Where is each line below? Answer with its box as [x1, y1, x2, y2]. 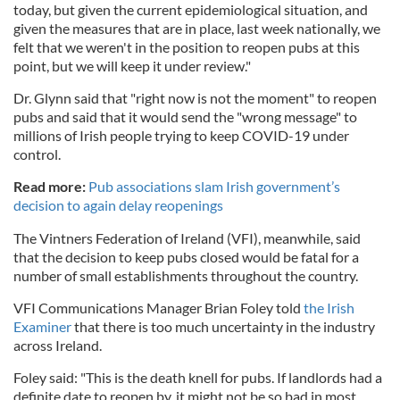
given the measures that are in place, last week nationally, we [13, 19, 380, 37]
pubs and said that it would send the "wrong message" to [13, 107, 357, 125]
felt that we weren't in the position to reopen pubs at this [13, 37, 360, 55]
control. [13, 145, 63, 162]
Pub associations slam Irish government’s [88, 177, 340, 195]
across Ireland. [13, 336, 102, 354]
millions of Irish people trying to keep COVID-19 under [13, 126, 349, 144]
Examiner [13, 317, 71, 335]
